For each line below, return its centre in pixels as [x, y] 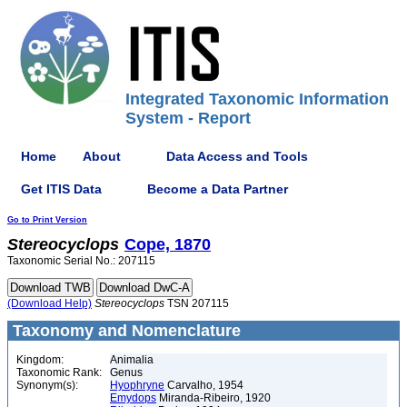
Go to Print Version [47, 220]
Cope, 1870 [168, 244]
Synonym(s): [47, 385]
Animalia [132, 360]
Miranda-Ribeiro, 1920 [213, 398]
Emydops [133, 398]
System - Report [188, 118]
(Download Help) [50, 303]
